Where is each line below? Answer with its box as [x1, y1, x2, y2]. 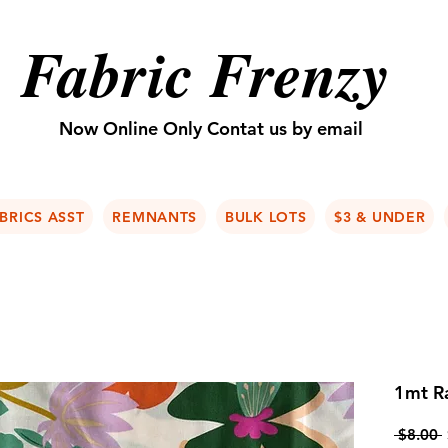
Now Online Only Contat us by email [59, 117, 363, 140]
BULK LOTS [225, 207, 307, 226]
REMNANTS [112, 207, 198, 226]
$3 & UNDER [334, 207, 426, 226]
